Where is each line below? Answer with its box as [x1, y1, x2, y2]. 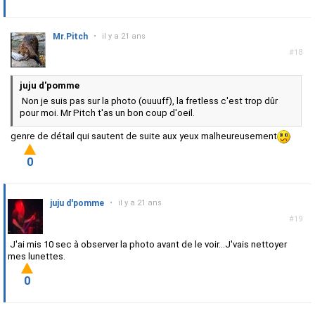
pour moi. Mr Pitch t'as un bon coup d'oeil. [20, 108, 195, 119]
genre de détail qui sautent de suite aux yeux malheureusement [11, 131, 277, 142]
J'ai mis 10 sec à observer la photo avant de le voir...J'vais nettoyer [8, 239, 287, 250]
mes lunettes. [8, 251, 65, 262]
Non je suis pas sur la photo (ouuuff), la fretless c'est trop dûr [20, 96, 278, 107]
